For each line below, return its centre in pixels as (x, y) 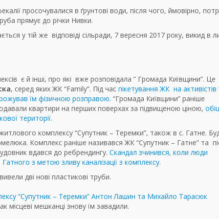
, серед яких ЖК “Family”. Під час (65, 89)
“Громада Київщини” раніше (159, 99)
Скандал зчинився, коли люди (159, 153)
